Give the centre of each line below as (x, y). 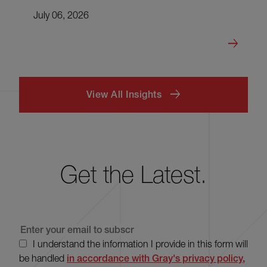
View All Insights (124, 94)
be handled (43, 258)
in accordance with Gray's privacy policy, (156, 258)
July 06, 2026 (61, 15)
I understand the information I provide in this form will (140, 243)
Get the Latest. (133, 174)
